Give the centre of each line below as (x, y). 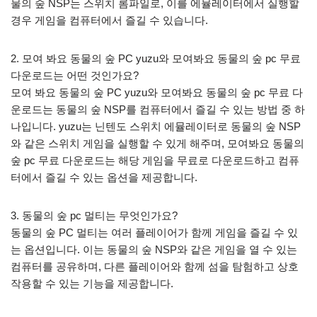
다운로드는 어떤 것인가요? (75, 75)
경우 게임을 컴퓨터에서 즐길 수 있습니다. (109, 20)
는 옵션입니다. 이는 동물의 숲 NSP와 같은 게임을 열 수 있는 (154, 249)
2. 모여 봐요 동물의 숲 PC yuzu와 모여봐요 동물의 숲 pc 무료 (156, 58)
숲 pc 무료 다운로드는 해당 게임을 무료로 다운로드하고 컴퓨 (155, 160)
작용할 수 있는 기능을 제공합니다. (92, 283)
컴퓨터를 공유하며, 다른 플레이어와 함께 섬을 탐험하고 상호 (155, 266)
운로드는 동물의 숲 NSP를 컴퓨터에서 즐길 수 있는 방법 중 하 (158, 109)
